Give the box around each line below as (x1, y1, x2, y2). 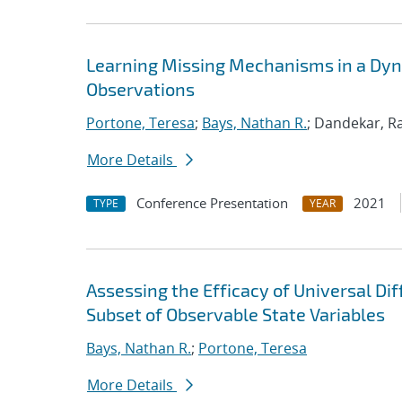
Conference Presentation (136, 194, 288, 212)
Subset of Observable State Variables (86, 303, 385, 325)
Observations (86, 78, 195, 100)
